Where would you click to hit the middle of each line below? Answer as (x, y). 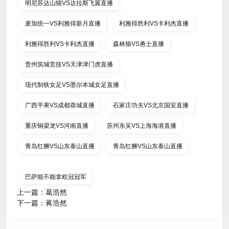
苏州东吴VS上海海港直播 (142, 126)
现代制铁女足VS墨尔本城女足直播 (72, 85)
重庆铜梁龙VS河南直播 (57, 126)
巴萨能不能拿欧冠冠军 (56, 177)
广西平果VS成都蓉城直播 (60, 105)
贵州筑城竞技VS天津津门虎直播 (69, 64)
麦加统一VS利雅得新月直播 (63, 24)
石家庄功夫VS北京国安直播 (151, 105)
